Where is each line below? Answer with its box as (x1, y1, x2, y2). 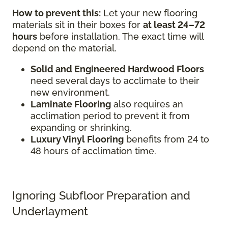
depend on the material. (12, 42, 117, 53)
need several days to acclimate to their (31, 75, 199, 86)
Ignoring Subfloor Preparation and (12, 188, 190, 202)
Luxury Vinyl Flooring (31, 133, 124, 145)
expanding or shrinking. (31, 122, 132, 133)
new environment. (31, 87, 110, 98)
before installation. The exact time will (37, 31, 204, 42)
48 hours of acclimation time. (31, 145, 156, 156)
